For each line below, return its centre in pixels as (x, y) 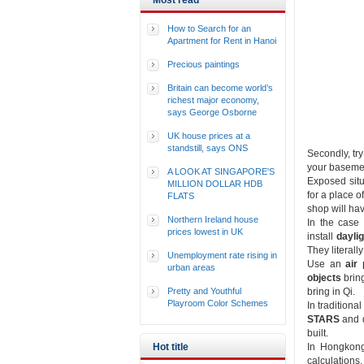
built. (318, 333)
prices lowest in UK (205, 232)
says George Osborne (212, 112)
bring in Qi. (331, 292)
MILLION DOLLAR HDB (215, 184)
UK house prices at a (209, 136)
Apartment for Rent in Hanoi (222, 41)
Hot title (171, 347)
